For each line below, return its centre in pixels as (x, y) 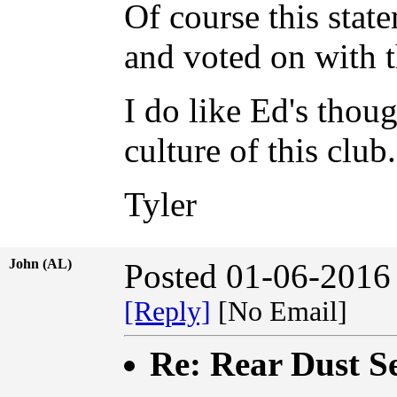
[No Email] (286, 311)
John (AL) (46, 263)
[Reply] (167, 311)
